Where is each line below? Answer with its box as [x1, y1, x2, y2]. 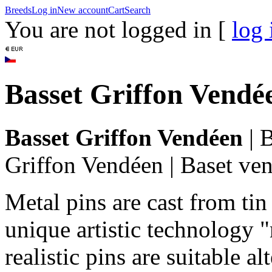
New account [57, 5, 108, 15]
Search [124, 5, 151, 15]
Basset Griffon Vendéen [5, 124, 243, 151]
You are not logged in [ [5, 16, 232, 42]
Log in [32, 5, 57, 15]
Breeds [5, 5, 32, 15]
